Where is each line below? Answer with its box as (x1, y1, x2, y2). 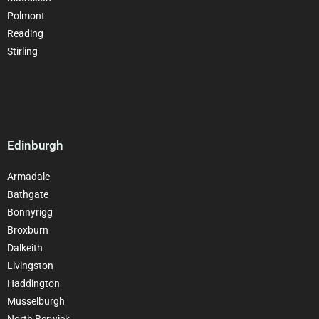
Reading (7, 27, 43, 39)
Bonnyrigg (7, 206, 53, 218)
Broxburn (7, 224, 48, 236)
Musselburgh (7, 295, 65, 307)
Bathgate (7, 188, 48, 200)
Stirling (7, 45, 38, 57)
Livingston (7, 259, 53, 271)
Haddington (7, 277, 60, 289)
